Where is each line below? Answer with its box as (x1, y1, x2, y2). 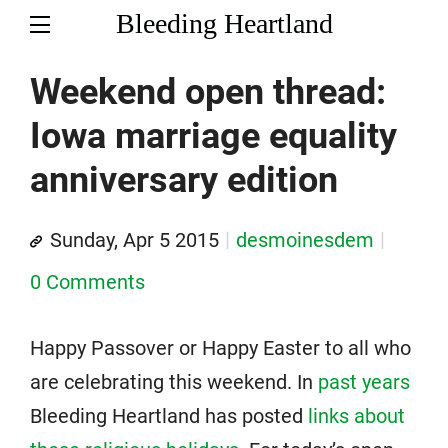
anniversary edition (30, 159, 338, 201)
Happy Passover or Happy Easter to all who (30, 336, 411, 360)
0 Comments (30, 270, 145, 294)
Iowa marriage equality (30, 115, 397, 157)
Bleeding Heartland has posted (30, 404, 308, 428)
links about (308, 404, 405, 428)
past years (318, 370, 410, 394)
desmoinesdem (236, 228, 374, 252)
